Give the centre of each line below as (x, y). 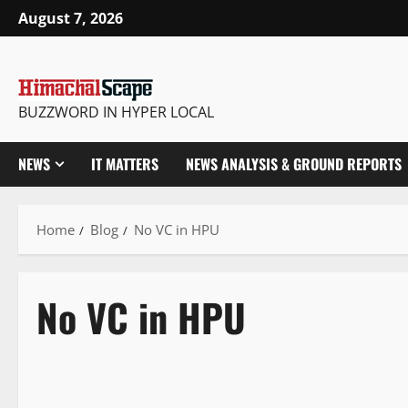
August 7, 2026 (71, 19)
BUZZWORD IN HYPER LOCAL (116, 112)
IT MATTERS (125, 164)
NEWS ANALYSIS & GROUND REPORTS (294, 164)
